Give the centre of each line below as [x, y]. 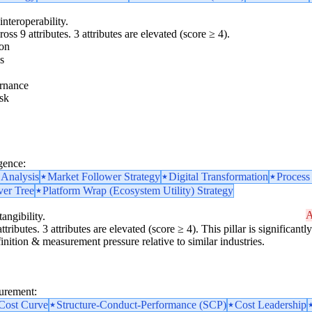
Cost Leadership [271, 304]
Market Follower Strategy [104, 176]
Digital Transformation [218, 176]
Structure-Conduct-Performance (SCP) [141, 304]
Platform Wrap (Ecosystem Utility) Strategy [138, 190]
